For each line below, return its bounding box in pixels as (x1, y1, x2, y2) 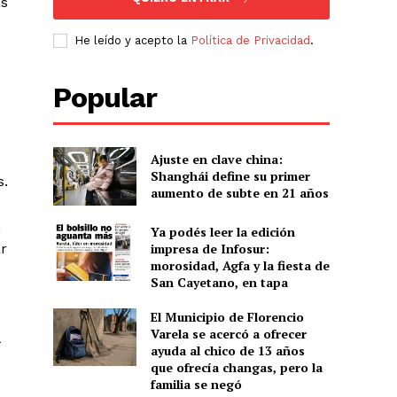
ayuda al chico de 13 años (150, 341, 305, 359)
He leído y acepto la (74, 34, 191, 48)
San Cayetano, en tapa (150, 273, 288, 291)
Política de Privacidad (191, 34, 311, 48)
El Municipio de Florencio (150, 307, 304, 325)
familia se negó (150, 375, 242, 393)
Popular (53, 81, 158, 115)
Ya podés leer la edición (150, 222, 295, 240)
